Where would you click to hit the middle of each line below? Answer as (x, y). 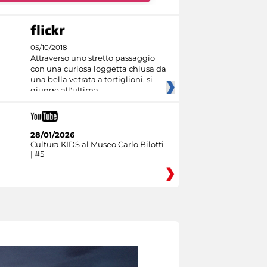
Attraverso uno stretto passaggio (92, 58)
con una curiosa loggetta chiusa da (98, 68)
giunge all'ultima (64, 90)
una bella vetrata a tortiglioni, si (91, 79)
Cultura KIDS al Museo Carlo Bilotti (97, 144)
